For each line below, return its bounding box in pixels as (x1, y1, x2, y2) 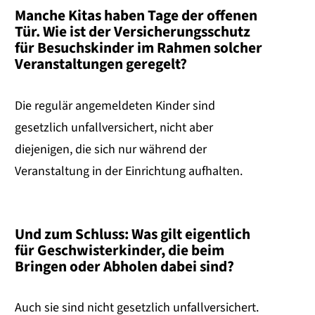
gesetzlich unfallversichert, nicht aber (15, 118, 213, 136)
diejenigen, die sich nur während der (15, 140, 207, 158)
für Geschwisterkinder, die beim (15, 239, 224, 262)
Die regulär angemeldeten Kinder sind (15, 96, 215, 115)
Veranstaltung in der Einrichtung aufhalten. (15, 162, 243, 180)
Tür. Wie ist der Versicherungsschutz (15, 21, 250, 44)
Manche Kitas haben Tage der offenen (15, 5, 257, 27)
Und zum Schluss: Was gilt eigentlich (15, 223, 250, 245)
